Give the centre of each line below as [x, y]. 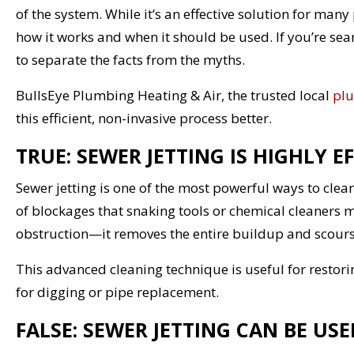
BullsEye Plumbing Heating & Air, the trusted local [174, 95]
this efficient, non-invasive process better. [144, 118]
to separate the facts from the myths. [130, 59]
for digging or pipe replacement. [117, 292]
